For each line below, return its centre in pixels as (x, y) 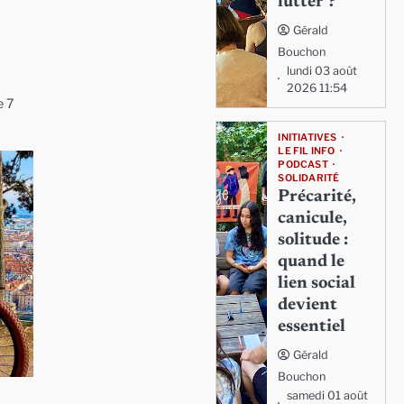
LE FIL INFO (307, 151)
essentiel (312, 327)
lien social (317, 284)
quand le (312, 262)
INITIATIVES (308, 138)
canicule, (313, 219)
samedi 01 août (328, 395)
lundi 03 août (322, 71)
